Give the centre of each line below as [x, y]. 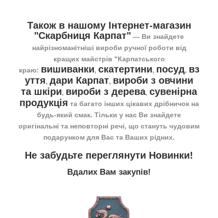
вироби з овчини [153, 80]
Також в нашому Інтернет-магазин [109, 25]
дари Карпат [79, 80]
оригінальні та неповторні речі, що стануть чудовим [109, 126]
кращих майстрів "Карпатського [109, 59]
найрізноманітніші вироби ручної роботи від [109, 47]
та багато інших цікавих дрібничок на [133, 103]
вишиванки [67, 69]
